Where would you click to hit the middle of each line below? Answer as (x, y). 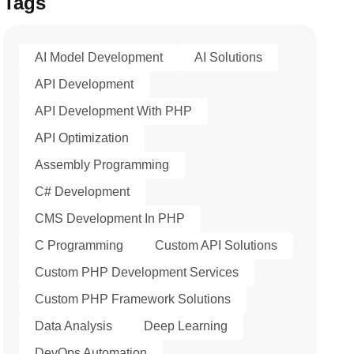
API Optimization (82, 138)
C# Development (83, 192)
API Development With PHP (114, 111)
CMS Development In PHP (110, 218)
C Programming (79, 245)
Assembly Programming (102, 165)
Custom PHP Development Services (137, 272)
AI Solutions (229, 57)
